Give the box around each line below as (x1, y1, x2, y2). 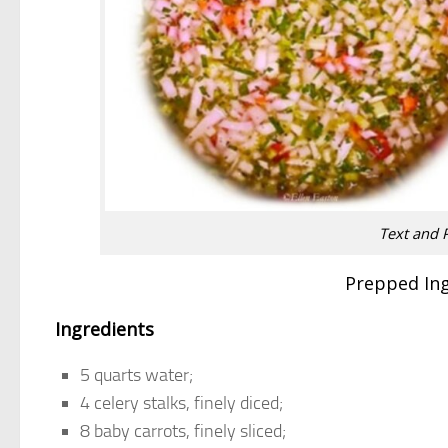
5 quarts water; (80, 364, 193, 387)
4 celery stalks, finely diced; (80, 392, 283, 415)
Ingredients (55, 317, 154, 342)
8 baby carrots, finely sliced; (80, 420, 286, 443)
